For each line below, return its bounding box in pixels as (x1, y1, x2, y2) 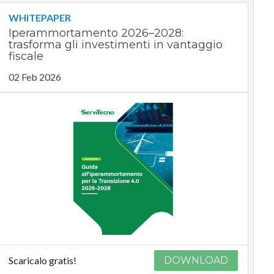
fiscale (8, 50, 43, 64)
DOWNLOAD (164, 254, 229, 267)
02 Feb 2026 (8, 71, 61, 83)
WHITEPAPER (8, 12, 71, 24)
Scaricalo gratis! (8, 254, 76, 267)
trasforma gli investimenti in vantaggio (8, 38, 223, 52)
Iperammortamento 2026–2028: (8, 26, 183, 40)
